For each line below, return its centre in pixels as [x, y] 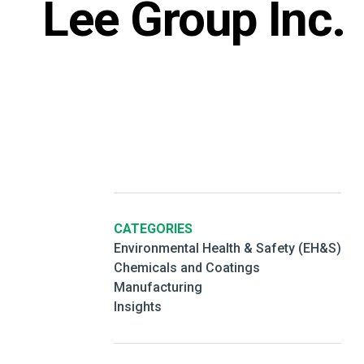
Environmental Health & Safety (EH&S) [227, 248]
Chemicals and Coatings [187, 268]
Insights [138, 307]
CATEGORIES [153, 229]
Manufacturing [158, 287]
